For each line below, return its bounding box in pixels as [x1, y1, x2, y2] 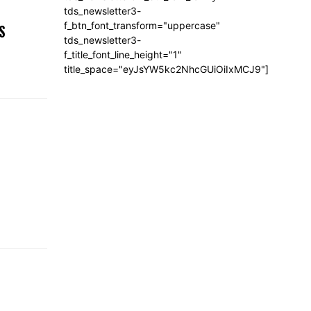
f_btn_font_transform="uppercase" [64, 19, 220, 31]
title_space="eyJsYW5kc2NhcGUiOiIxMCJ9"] [64, 62, 269, 75]
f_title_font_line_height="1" [64, 48, 182, 60]
